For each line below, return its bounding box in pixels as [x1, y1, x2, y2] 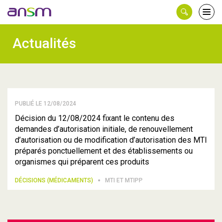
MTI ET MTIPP [105, 177, 143, 184]
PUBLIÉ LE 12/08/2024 [15, 100, 76, 107]
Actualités [12, 35, 76, 52]
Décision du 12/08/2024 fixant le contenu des [15, 113, 174, 123]
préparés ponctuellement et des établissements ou [15, 146, 193, 156]
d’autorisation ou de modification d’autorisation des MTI [15, 135, 207, 145]
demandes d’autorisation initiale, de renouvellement [15, 124, 193, 134]
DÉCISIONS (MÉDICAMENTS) [15, 177, 95, 184]
